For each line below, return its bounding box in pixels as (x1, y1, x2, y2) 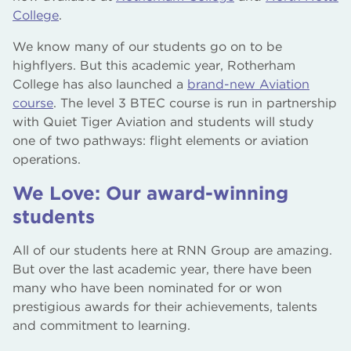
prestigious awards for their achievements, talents (13, 299, 317, 314)
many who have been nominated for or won (13, 280, 282, 295)
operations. (13, 151, 81, 167)
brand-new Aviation (187, 76, 309, 92)
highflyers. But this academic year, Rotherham (13, 57, 295, 73)
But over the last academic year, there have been (13, 261, 312, 277)
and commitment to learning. (13, 317, 190, 333)
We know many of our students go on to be (13, 38, 282, 54)
